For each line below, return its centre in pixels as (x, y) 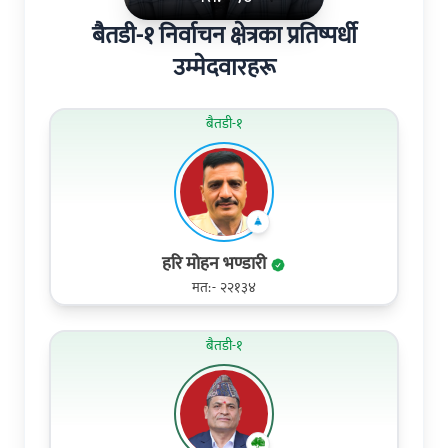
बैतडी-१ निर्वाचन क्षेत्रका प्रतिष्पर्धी (224, 36)
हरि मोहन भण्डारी (216, 264)
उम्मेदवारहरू (224, 68)
